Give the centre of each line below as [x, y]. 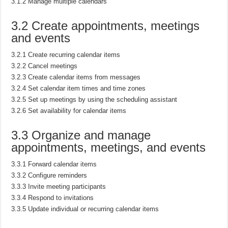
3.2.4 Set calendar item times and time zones [79, 88]
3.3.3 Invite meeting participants [59, 186]
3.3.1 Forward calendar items [54, 164]
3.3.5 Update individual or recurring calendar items [85, 209]
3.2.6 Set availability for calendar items [69, 110]
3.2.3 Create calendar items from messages [76, 77]
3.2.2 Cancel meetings [45, 66]
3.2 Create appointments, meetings [106, 25]
